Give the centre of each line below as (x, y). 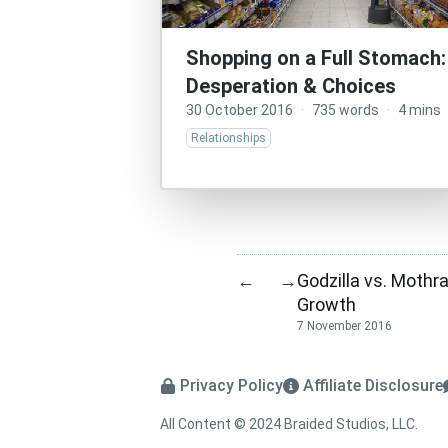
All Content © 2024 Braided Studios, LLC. (289, 424)
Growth (326, 304)
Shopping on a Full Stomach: (316, 58)
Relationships (228, 138)
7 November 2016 (344, 326)
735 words (345, 110)
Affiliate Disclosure (373, 386)
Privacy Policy (231, 386)
